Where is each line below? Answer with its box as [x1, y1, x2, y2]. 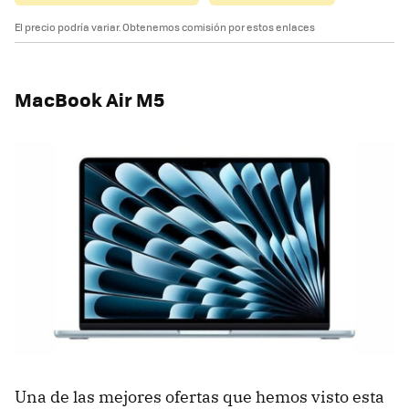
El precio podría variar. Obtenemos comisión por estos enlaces [15, 20, 315, 34]
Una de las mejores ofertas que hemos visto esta [15, 385, 384, 407]
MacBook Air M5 [15, 85, 164, 113]
